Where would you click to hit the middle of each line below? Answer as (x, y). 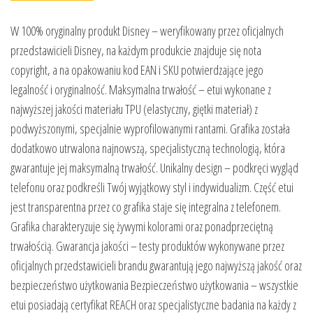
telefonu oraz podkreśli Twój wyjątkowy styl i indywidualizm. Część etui (152, 188)
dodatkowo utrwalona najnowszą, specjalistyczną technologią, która (148, 148)
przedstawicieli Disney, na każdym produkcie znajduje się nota (136, 51)
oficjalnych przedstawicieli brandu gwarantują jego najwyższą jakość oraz (156, 266)
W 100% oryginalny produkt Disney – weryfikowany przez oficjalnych (147, 31)
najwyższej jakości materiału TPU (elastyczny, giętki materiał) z (134, 109)
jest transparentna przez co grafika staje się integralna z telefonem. (146, 207)
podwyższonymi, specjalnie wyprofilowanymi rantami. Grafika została (150, 129)
